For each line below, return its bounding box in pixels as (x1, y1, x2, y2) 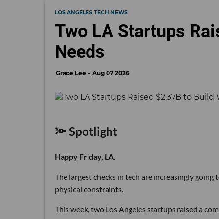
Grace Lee (56, 69, 86, 77)
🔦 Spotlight (55, 124, 117, 139)
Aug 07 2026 (92, 69, 130, 77)
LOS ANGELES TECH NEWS (55, 9, 128, 16)
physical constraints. (55, 184, 123, 194)
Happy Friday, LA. (55, 152, 116, 162)
